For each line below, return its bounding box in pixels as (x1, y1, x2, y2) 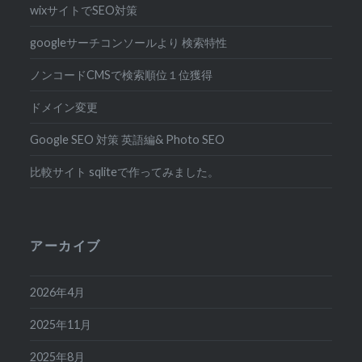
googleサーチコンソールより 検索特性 (30, 36, 228, 50)
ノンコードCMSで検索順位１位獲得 (30, 68, 213, 82)
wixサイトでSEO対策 (30, 3, 138, 18)
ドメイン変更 (30, 100, 99, 115)
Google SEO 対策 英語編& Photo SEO (30, 133, 225, 147)
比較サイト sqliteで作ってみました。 (30, 165, 220, 179)
